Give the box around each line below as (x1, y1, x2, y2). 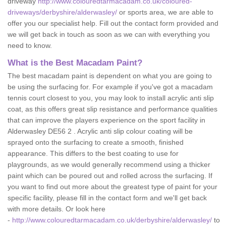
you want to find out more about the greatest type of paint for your (8, 183, 217, 191)
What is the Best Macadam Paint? (8, 58, 142, 68)
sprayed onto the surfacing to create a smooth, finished (8, 138, 184, 146)
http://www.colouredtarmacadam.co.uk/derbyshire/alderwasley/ (12, 216, 212, 224)
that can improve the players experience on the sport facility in (8, 116, 205, 124)
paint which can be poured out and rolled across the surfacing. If (8, 172, 212, 180)
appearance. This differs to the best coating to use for (8, 149, 179, 157)
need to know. (8, 41, 54, 49)
